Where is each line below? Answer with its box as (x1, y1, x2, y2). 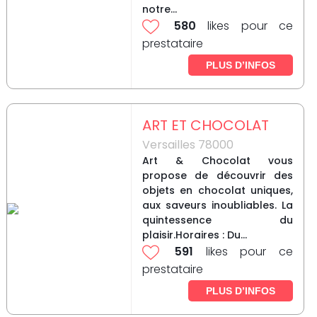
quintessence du (142, 213, 293, 228)
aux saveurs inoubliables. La (142, 198, 293, 213)
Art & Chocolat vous (142, 154, 293, 168)
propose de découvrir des (142, 168, 293, 183)
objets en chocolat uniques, (142, 183, 293, 198)
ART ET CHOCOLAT (142, 115, 269, 136)
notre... (142, 2, 177, 17)
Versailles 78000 (142, 137, 234, 154)
